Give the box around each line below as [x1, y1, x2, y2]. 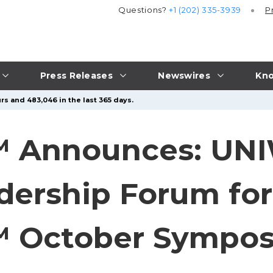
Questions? [118, 5, 169, 15]
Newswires [158, 69, 210, 81]
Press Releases [40, 69, 113, 81]
